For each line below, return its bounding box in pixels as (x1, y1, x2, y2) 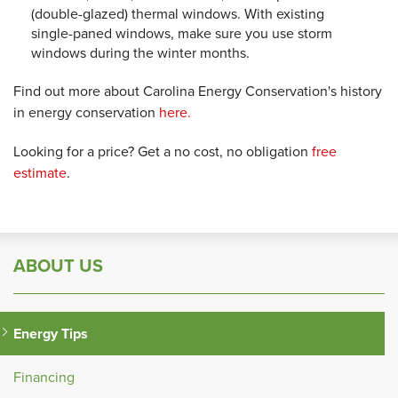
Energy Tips (13, 323, 88, 344)
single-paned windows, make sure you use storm (31, 23, 332, 44)
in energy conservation (13, 102, 159, 123)
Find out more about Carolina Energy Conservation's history (13, 81, 382, 101)
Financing (13, 367, 75, 387)
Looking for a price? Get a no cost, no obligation (13, 141, 312, 162)
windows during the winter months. (31, 43, 250, 63)
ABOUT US (13, 252, 103, 279)
